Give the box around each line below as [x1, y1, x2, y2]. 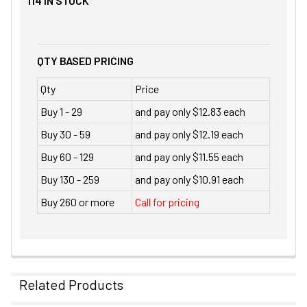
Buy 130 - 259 [40, 173, 99, 186]
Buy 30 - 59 [40, 127, 90, 141]
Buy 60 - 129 [40, 150, 94, 164]
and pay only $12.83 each [135, 105, 245, 119]
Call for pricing [135, 195, 199, 209]
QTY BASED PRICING [37, 54, 134, 68]
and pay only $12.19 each [135, 127, 243, 141]
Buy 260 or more [40, 195, 114, 209]
